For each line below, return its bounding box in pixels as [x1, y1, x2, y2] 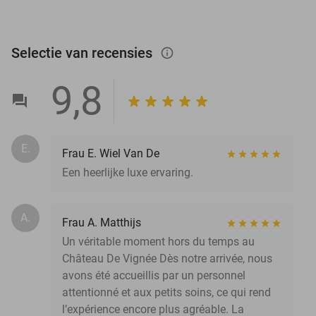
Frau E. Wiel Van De [62, 146, 159, 160]
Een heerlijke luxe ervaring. [62, 165, 193, 179]
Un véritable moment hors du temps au [62, 234, 255, 248]
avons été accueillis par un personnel [62, 268, 245, 282]
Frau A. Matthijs [62, 215, 141, 229]
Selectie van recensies [11, 44, 156, 61]
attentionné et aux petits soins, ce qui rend [62, 285, 271, 299]
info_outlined [160, 45, 188, 60]
